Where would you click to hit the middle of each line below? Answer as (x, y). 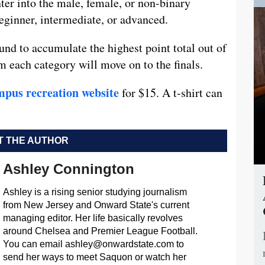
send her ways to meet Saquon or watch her (94, 257)
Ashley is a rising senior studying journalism (95, 192)
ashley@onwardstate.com (119, 244)
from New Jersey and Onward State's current (96, 205)
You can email (34, 244)
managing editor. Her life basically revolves (93, 218)
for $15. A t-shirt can (172, 92)
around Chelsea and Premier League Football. (100, 231)
